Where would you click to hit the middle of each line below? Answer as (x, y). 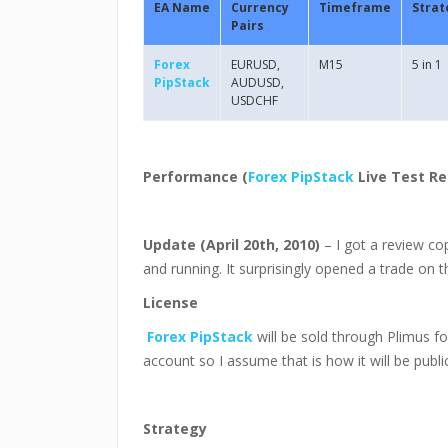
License (170, 302)
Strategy (175, 428)
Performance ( (195, 176)
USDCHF (255, 100)
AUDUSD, (258, 82)
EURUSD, (256, 64)
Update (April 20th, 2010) (231, 244)
